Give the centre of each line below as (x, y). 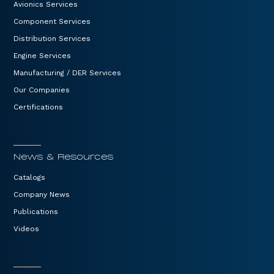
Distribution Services (52, 38)
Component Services (52, 21)
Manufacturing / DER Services (68, 72)
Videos (27, 228)
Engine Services (43, 55)
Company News (42, 194)
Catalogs (30, 177)
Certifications (39, 107)
